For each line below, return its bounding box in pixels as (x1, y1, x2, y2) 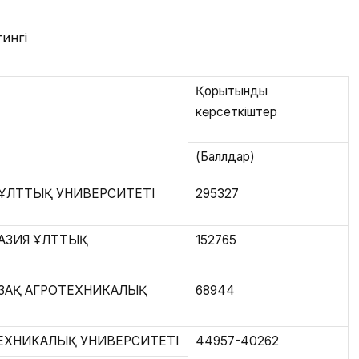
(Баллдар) (195, 149, 255, 165)
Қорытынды (195, 83, 268, 99)
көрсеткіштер (195, 104, 277, 120)
